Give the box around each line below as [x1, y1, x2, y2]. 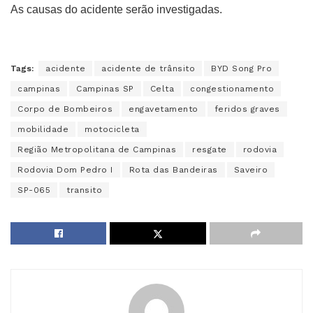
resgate [192, 144, 227, 154]
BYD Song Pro [211, 63, 272, 73]
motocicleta [85, 124, 140, 134]
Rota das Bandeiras [129, 164, 218, 175]
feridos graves [214, 103, 280, 114]
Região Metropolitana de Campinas [17, 144, 176, 154]
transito [66, 184, 102, 195]
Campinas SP [76, 83, 134, 94]
